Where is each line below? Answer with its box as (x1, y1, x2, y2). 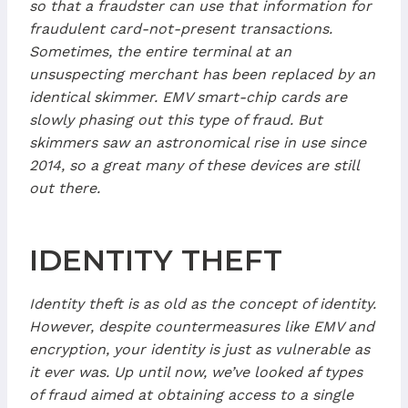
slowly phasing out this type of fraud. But (29, 110, 322, 128)
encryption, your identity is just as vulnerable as (29, 340, 370, 358)
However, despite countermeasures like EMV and (29, 317, 374, 335)
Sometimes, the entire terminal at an (29, 42, 291, 60)
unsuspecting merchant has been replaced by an (29, 65, 375, 83)
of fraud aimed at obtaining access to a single (29, 385, 353, 403)
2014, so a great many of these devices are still (29, 156, 359, 174)
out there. (29, 178, 100, 197)
